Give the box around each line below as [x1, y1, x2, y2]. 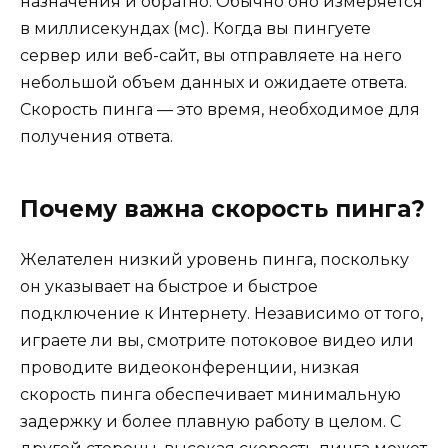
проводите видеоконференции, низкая [20, 357, 360, 377]
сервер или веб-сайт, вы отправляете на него [20, 45, 402, 65]
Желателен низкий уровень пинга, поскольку [20, 249, 409, 269]
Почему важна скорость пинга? [20, 194, 425, 223]
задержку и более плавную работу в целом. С [20, 411, 401, 431]
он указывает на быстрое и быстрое [20, 276, 318, 296]
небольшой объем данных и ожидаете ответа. [20, 72, 407, 92]
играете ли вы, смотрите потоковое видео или [20, 330, 414, 350]
